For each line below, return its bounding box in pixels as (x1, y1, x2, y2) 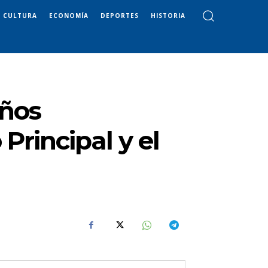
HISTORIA (151, 11, 185, 20)
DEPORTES (100, 11, 139, 20)
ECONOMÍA (49, 11, 89, 20)
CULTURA (3, 11, 37, 20)
